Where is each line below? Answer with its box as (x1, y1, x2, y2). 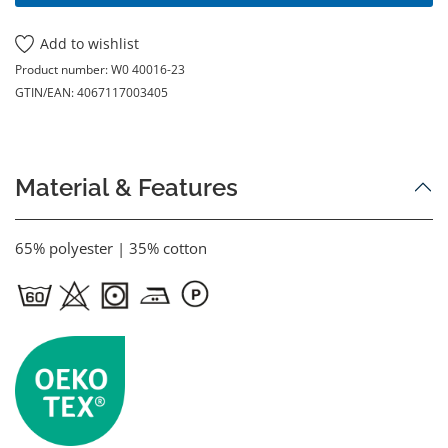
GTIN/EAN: (15, 83, 77, 101)
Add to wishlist (40, 34, 140, 53)
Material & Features (15, 172, 238, 202)
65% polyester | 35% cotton (15, 237, 207, 258)
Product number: (15, 60, 111, 78)
